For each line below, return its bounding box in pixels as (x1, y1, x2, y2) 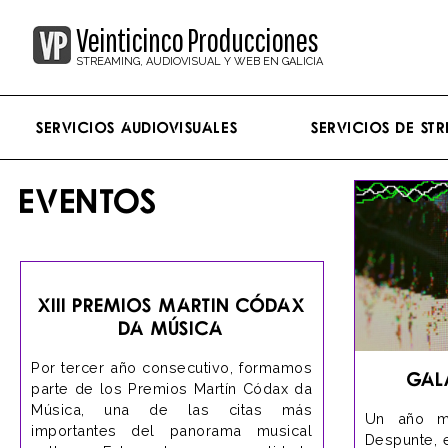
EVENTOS (20, 180, 158, 220)
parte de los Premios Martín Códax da (31, 380, 312, 397)
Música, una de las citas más (31, 401, 312, 418)
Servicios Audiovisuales (36, 118, 239, 136)
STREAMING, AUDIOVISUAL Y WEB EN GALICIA (76, 55, 323, 68)
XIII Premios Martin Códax (37, 293, 306, 316)
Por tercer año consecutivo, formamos (31, 359, 312, 376)
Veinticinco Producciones (76, 21, 318, 59)
